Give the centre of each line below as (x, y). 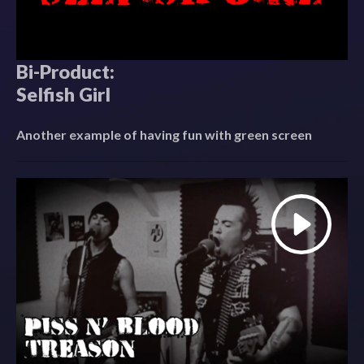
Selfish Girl (63, 94)
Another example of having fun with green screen (164, 134)
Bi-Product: (65, 71)
